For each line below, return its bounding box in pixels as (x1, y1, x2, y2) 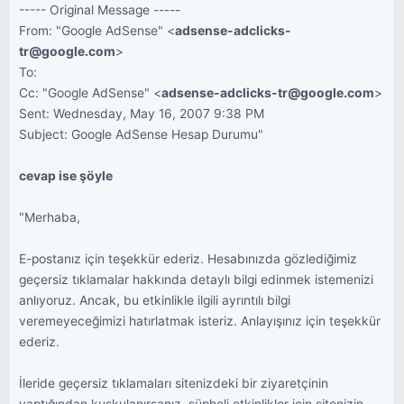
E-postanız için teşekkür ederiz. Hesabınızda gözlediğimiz (19, 252, 358, 266)
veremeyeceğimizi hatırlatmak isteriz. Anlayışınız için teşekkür (19, 314, 381, 328)
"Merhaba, (19, 210, 81, 225)
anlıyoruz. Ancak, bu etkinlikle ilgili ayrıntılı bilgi (19, 293, 291, 308)
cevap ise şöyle (19, 169, 114, 183)
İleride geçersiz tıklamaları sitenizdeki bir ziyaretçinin (19, 376, 329, 390)
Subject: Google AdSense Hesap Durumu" (19, 127, 264, 142)
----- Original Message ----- (19, 3, 181, 17)
